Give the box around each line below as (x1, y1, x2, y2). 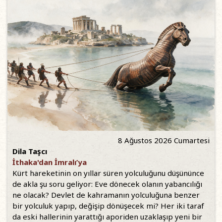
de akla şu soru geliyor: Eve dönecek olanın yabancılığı (12, 178, 202, 189)
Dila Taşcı (12, 146, 47, 156)
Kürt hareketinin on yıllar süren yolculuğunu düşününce (12, 167, 204, 178)
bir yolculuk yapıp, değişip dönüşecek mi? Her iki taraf (12, 200, 204, 211)
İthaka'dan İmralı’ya (12, 157, 87, 167)
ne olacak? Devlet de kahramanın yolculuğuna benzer (12, 189, 200, 200)
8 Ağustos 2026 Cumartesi (118, 135, 210, 145)
